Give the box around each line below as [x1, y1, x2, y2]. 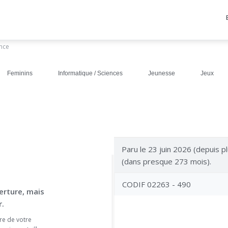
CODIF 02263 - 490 [122, 179, 191, 189]
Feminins [7, 70, 33, 77]
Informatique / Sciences [58, 70, 123, 77]
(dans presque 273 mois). [122, 156, 211, 166]
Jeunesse [148, 70, 175, 77]
